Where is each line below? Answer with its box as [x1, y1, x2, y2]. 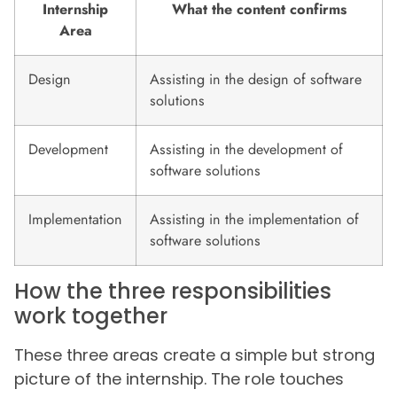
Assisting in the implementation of [150, 208, 359, 230]
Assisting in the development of [150, 138, 343, 160]
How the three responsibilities [14, 276, 331, 306]
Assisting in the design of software [150, 68, 362, 90]
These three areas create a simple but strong [14, 343, 375, 366]
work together [14, 300, 167, 331]
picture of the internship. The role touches [14, 367, 344, 390]
